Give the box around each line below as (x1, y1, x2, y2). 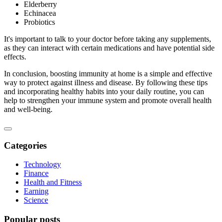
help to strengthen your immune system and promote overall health (4, 96, 212, 105)
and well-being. (4, 105, 53, 113)
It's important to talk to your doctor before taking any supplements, (4, 34, 211, 43)
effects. (4, 52, 26, 61)
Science (24, 196, 48, 205)
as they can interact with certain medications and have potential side (4, 43, 215, 52)
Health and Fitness (24, 178, 82, 187)
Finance (24, 169, 49, 178)
